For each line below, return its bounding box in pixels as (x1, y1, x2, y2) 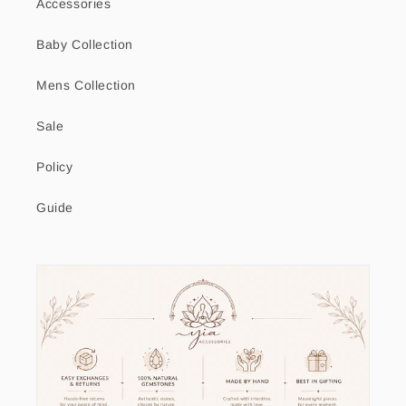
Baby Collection (36, 37, 133, 52)
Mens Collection (36, 78, 136, 92)
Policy (36, 159, 73, 174)
